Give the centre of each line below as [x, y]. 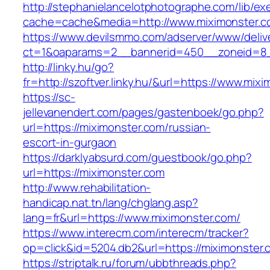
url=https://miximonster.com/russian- [117, 127]
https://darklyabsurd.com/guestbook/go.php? [137, 158]
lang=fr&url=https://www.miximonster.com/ [132, 218]
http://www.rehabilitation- [87, 188]
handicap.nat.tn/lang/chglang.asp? [111, 203]
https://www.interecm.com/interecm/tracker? [136, 233]
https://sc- [49, 97]
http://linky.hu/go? [69, 67]
